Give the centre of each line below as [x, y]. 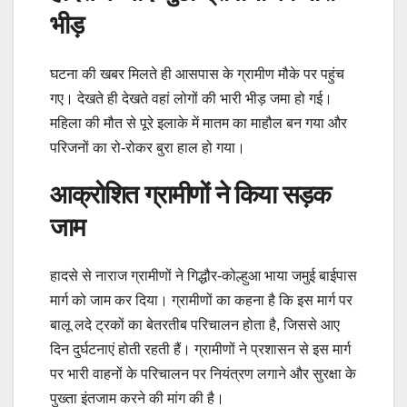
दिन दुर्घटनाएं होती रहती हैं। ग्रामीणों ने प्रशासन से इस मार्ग [200, 349]
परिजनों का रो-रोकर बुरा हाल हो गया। [148, 147]
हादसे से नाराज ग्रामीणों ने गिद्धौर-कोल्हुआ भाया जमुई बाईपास [203, 276]
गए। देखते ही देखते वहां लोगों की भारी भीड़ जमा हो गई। [191, 98]
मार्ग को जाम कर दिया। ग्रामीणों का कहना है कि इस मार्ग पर [201, 300]
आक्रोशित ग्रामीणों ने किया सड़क [190, 194]
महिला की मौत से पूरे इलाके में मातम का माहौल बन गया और [199, 123]
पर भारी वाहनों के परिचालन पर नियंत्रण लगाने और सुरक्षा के [203, 374]
